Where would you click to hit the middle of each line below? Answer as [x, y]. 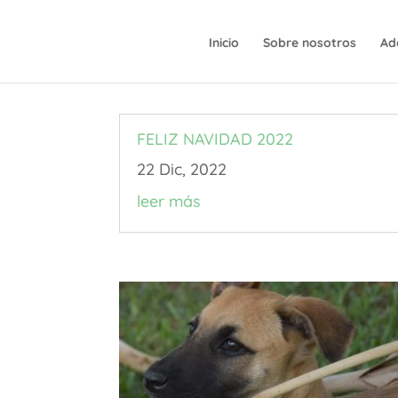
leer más [169, 201]
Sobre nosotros [310, 43]
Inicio [224, 43]
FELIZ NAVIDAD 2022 [215, 139]
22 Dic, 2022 [182, 169]
